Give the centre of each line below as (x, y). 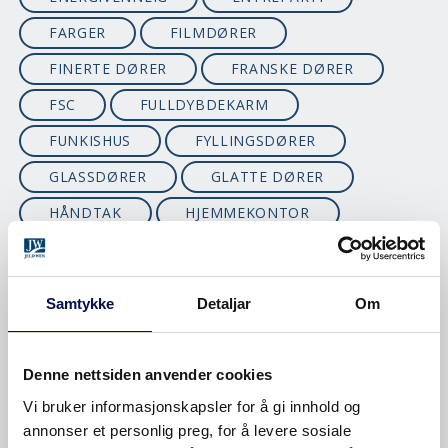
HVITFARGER (94, 248)
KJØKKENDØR (98, 428)
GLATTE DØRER (267, 176)
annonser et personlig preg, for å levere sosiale (187, 430)
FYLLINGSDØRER (255, 140)
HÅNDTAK (85, 212)
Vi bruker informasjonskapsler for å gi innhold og (192, 406)
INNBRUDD (89, 284)
